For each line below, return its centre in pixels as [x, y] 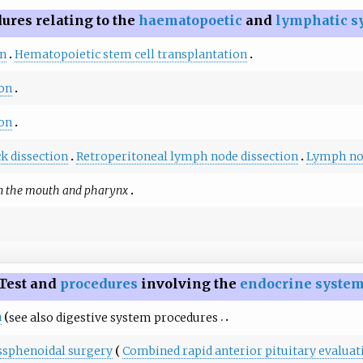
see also [32, 317]
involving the [189, 283]
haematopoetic [191, 20]
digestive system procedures [137, 317]
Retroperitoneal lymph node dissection [187, 156]
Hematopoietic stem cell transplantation [130, 54]
